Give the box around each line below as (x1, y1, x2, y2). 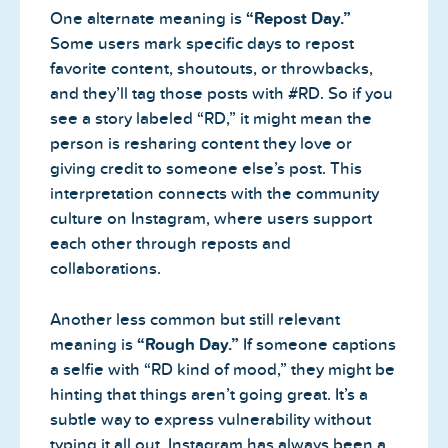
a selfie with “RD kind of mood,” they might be (50, 359, 395, 379)
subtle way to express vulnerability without (50, 409, 371, 429)
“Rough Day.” (137, 334, 239, 354)
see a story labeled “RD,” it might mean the (50, 109, 372, 129)
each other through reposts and (50, 234, 291, 254)
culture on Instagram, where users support (50, 209, 372, 229)
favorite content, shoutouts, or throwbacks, (50, 59, 373, 79)
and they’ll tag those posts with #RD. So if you (50, 84, 393, 104)
